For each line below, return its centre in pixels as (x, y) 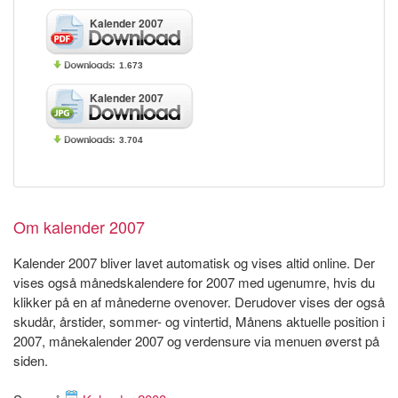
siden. (31, 361)
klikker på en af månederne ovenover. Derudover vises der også (199, 302)
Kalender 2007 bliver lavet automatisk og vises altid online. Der (194, 263)
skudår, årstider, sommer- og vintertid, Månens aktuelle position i (199, 322)
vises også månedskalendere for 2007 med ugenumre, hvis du (194, 283)
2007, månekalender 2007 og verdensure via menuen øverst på (196, 341)
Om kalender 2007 (79, 227)
